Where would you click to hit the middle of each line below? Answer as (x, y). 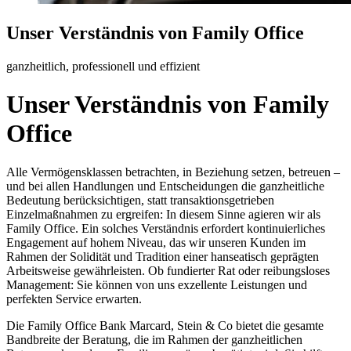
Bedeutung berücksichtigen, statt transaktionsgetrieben (140, 200)
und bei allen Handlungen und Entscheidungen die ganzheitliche (165, 186)
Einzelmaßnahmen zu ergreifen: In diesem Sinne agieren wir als (163, 214)
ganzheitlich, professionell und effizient (103, 66)
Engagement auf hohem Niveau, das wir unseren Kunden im (156, 242)
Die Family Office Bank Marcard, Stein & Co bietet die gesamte (165, 325)
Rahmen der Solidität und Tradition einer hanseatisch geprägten (163, 256)
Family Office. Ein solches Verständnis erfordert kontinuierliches (166, 228)
